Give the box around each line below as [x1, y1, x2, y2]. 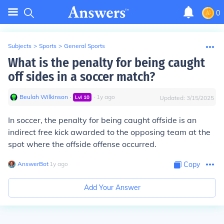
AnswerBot [17, 160, 48, 167]
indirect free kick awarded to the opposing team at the [8, 127, 210, 137]
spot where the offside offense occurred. [8, 139, 156, 149]
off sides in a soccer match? [8, 69, 155, 84]
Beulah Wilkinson [19, 93, 68, 100]
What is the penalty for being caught [8, 55, 205, 70]
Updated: [159, 94, 186, 101]
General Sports [64, 42, 105, 49]
